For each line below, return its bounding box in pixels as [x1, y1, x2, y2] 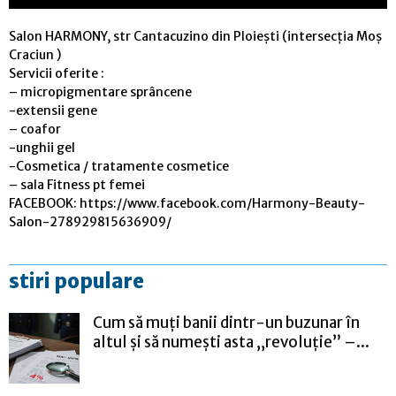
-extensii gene [9, 103, 97, 119]
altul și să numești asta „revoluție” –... [93, 332, 369, 353]
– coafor [9, 121, 61, 138]
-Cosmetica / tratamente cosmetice [9, 158, 229, 175]
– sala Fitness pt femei [9, 177, 145, 194]
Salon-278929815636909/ [9, 214, 171, 231]
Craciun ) [9, 47, 61, 64]
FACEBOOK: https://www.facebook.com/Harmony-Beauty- [9, 195, 365, 212]
